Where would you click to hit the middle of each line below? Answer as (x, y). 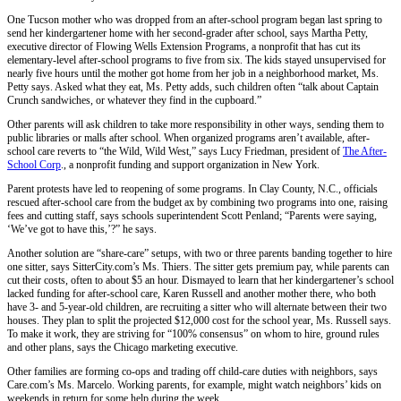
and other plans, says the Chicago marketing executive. (123, 348)
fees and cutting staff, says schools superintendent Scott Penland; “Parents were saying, (192, 216)
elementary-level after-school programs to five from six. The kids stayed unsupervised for (196, 60)
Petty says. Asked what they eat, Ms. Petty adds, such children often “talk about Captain (193, 87)
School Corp (34, 165)
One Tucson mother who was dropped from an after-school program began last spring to (195, 20)
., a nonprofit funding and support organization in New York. (190, 165)
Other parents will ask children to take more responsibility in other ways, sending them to (196, 125)
